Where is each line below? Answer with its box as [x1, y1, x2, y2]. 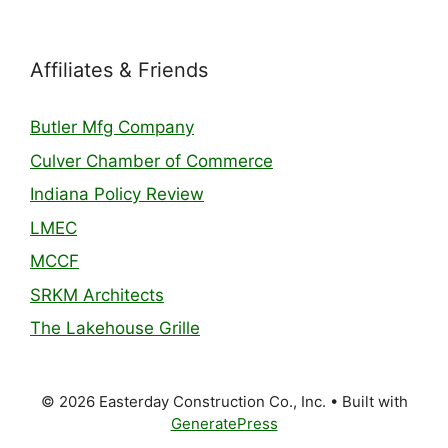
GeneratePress [170, 414, 278, 433]
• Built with [325, 392, 408, 411]
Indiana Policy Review [30, 184, 204, 204]
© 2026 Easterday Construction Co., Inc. [40, 392, 326, 411]
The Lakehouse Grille [30, 318, 200, 338]
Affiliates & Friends [30, 58, 208, 82]
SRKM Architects [30, 284, 164, 305]
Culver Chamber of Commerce [30, 150, 273, 171]
